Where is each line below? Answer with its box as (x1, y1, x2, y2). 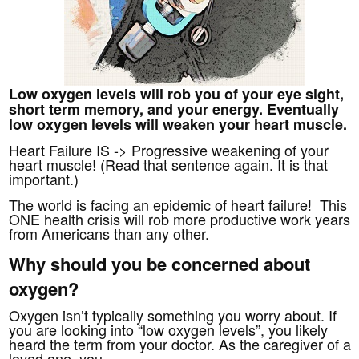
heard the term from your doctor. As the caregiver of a (9, 333, 352, 354)
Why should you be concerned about (9, 250, 311, 276)
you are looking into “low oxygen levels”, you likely (9, 318, 329, 340)
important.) (9, 167, 79, 189)
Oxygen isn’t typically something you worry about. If (9, 304, 337, 325)
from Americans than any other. (9, 222, 218, 244)
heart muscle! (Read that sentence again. (9, 153, 278, 175)
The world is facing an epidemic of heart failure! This (9, 193, 348, 215)
